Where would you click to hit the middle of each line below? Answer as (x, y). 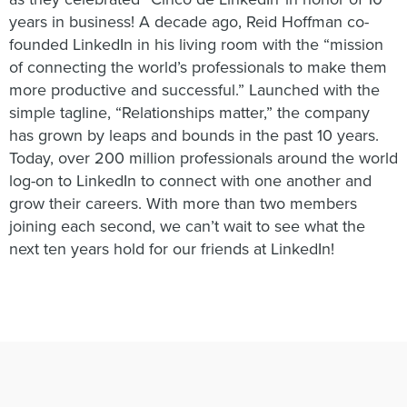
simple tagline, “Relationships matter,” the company (189, 112)
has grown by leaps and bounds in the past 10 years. (194, 135)
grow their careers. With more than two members (183, 203)
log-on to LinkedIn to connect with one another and (190, 180)
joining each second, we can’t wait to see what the (187, 226)
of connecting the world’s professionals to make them (198, 67)
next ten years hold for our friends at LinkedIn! (172, 248)
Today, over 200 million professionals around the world (203, 158)
